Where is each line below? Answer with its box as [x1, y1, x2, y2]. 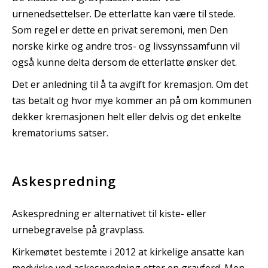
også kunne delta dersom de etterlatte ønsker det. [12, 55, 237, 69]
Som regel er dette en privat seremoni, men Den [12, 23, 228, 36]
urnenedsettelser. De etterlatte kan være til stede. [12, 7, 235, 20]
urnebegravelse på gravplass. [12, 223, 145, 236]
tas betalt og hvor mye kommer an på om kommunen [12, 93, 251, 107]
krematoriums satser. [12, 126, 108, 139]
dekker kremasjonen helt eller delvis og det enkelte [12, 109, 241, 123]
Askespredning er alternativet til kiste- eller [12, 206, 206, 220]
